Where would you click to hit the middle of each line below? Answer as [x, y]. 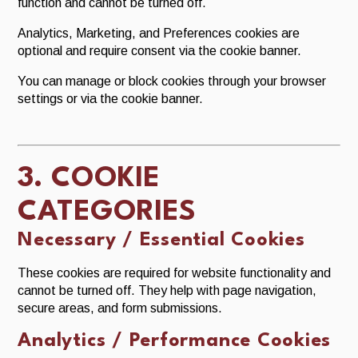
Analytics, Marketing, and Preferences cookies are [159, 34]
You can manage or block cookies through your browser [172, 82]
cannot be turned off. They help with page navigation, [167, 290]
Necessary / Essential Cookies [161, 240]
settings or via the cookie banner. [111, 99]
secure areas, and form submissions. [120, 308]
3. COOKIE [89, 178]
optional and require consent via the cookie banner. [160, 51]
